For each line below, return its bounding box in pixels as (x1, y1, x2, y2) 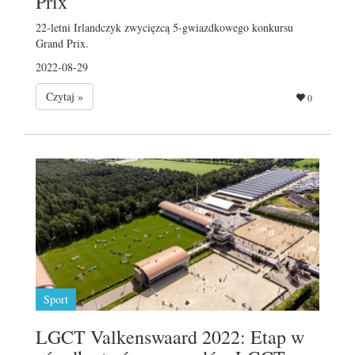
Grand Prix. (36, 35, 89, 51)
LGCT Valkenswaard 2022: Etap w (36, 323, 304, 349)
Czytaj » (46, 88, 83, 104)
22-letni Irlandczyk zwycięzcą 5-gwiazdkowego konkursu (36, 19, 293, 35)
